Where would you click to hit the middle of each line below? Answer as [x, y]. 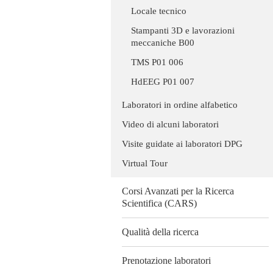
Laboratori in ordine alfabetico [180, 105]
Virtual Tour [145, 164]
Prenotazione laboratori [166, 261]
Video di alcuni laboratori [170, 125]
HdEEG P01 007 [163, 82]
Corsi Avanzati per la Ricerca [178, 191]
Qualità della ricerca [160, 232]
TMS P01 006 [157, 62]
